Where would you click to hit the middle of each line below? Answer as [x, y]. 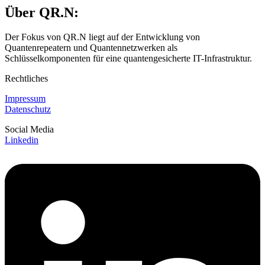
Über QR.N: [42, 12]
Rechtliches [26, 79]
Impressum [25, 99]
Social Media [29, 130]
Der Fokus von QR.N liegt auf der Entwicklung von [102, 37]
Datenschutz [28, 109]
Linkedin [22, 140]
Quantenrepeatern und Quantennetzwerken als [91, 48]
